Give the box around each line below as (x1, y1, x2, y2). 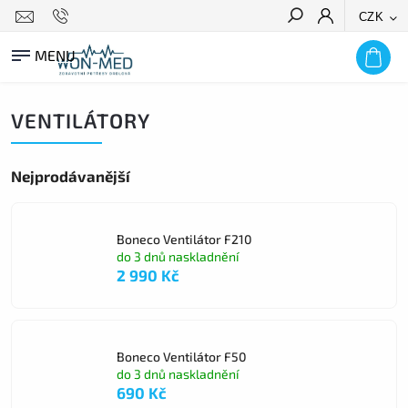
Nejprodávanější (11, 167, 130, 185)
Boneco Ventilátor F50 (117, 348, 247, 364)
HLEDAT (342, 42, 391, 55)
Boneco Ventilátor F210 (117, 230, 252, 247)
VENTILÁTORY (11, 108, 150, 133)
